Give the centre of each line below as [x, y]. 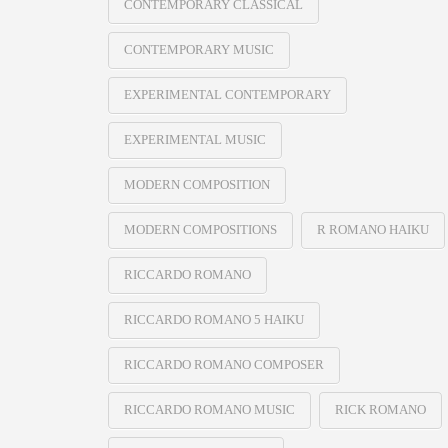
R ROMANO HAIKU [372, 230]
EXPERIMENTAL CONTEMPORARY [227, 95]
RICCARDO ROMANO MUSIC [209, 409]
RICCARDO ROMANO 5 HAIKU [213, 320]
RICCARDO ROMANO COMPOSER [223, 365]
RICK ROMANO [380, 409]
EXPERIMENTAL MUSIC [194, 140]
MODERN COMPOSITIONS [200, 230]
